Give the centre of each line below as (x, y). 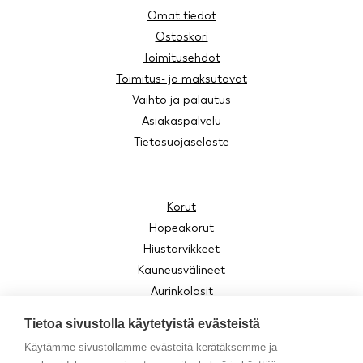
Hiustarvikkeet (181, 249)
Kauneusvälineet (181, 270)
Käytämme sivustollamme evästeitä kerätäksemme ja (151, 347)
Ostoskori (181, 37)
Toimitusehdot (181, 58)
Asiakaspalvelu (181, 121)
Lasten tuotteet (181, 333)
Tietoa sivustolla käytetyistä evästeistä (142, 324)
